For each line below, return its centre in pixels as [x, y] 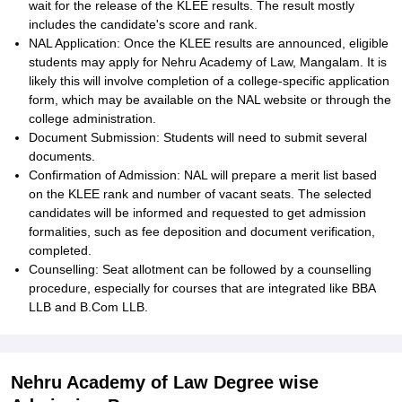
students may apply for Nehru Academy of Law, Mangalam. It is [208, 62]
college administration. [92, 118]
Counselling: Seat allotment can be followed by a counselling [200, 269]
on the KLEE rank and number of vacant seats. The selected [200, 194]
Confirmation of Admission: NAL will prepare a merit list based [203, 175]
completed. [60, 250]
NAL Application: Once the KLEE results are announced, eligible [209, 43]
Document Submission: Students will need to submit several [198, 137]
